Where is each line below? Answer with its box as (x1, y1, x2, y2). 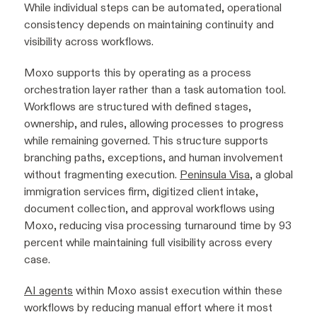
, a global (250, 168, 293, 182)
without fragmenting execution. (24, 168, 180, 182)
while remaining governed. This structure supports (24, 134, 268, 148)
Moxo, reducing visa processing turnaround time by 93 (24, 219, 292, 233)
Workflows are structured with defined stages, (24, 100, 251, 114)
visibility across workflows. (24, 35, 154, 49)
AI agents (24, 284, 73, 298)
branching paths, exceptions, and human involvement (24, 151, 283, 165)
